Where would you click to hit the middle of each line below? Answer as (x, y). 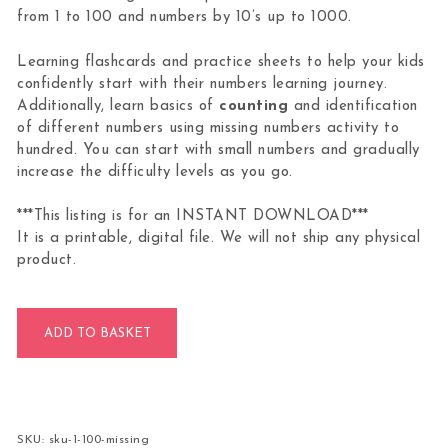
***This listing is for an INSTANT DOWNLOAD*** (193, 217)
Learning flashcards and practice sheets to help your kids (221, 62)
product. (47, 261)
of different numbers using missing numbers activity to (208, 128)
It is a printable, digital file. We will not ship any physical (219, 239)
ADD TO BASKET (97, 333)
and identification (353, 106)
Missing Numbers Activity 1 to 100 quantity (166, 317)
